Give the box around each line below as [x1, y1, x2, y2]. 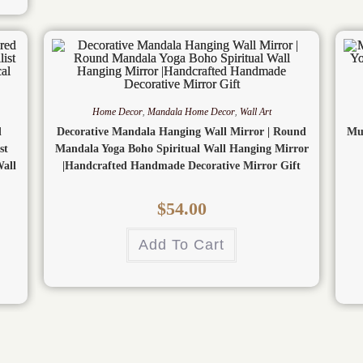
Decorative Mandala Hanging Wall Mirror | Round [57, 126, 306, 139]
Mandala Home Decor [147, 106, 235, 118]
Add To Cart [139, 237, 224, 254]
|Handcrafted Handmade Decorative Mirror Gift [62, 160, 301, 173]
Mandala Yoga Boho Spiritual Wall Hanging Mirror [54, 143, 309, 156]
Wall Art [239, 106, 271, 118]
